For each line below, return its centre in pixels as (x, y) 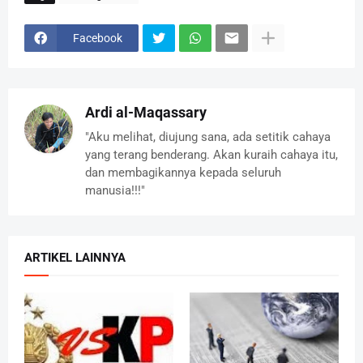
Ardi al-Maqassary (146, 113)
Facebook (98, 38)
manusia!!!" (115, 191)
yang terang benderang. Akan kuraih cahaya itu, (211, 155)
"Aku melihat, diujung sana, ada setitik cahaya (208, 137)
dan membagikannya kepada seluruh (183, 173)
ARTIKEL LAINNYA (75, 258)
